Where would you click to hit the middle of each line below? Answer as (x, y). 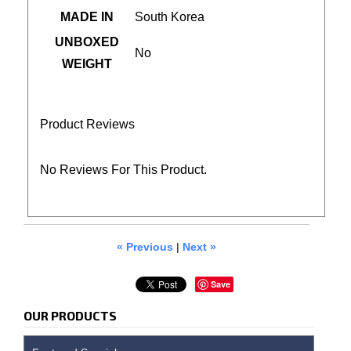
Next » (199, 247)
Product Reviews (87, 124)
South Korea (170, 17)
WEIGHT (87, 64)
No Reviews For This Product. (123, 170)
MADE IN (87, 17)
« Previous (145, 247)
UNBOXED (87, 42)
